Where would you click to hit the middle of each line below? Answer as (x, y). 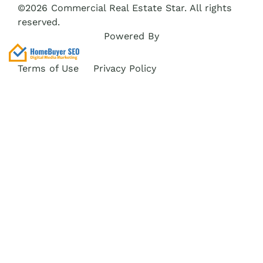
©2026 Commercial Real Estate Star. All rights (125, 8)
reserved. (39, 22)
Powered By (131, 36)
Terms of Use (48, 68)
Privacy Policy (125, 68)
